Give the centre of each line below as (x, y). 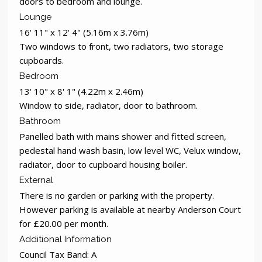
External (37, 180)
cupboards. (42, 61)
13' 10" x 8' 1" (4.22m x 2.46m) (82, 92)
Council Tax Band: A (58, 255)
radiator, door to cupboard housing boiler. (104, 165)
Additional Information (66, 239)
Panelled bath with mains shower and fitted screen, (123, 137)
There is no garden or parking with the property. (117, 196)
